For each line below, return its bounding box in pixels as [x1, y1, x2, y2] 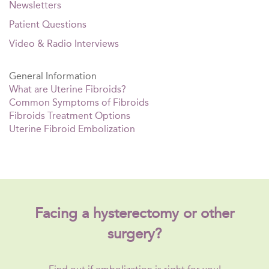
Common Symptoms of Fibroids [9, 96, 149, 108]
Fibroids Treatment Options [9, 109, 130, 121]
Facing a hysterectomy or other [35, 204, 234, 222]
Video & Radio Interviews [9, 37, 119, 49]
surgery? [107, 225, 162, 242]
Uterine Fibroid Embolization [9, 122, 135, 134]
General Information [9, 70, 97, 82]
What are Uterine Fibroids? [9, 83, 126, 95]
